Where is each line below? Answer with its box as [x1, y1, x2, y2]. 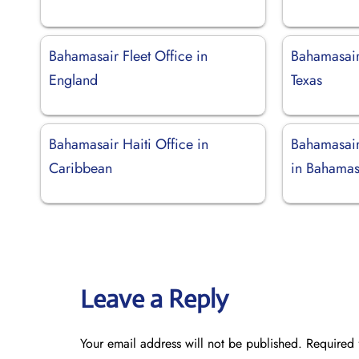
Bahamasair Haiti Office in [49, 133, 208, 155]
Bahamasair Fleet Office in [49, 45, 208, 67]
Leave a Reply [80, 282, 228, 315]
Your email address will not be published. [80, 333, 302, 353]
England [49, 69, 98, 91]
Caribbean [49, 157, 112, 179]
